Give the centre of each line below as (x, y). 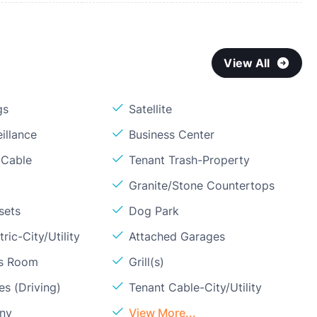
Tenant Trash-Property (190, 160)
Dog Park (154, 211)
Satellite (151, 109)
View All (247, 63)
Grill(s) (147, 262)
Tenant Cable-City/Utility (196, 287)
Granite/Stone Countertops (202, 185)
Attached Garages (177, 236)
